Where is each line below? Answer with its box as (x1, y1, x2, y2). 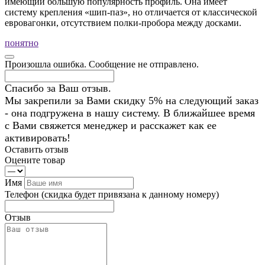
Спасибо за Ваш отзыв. (5, 82, 111, 94)
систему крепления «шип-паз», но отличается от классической (5, 7, 257, 17)
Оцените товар (5, 154, 65, 165)
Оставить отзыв (5, 144, 69, 154)
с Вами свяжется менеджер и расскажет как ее (5, 119, 216, 131)
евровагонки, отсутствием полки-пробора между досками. (5, 17, 241, 28)
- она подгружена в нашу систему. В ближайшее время (5, 106, 255, 119)
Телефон (5, 189, 41, 199)
